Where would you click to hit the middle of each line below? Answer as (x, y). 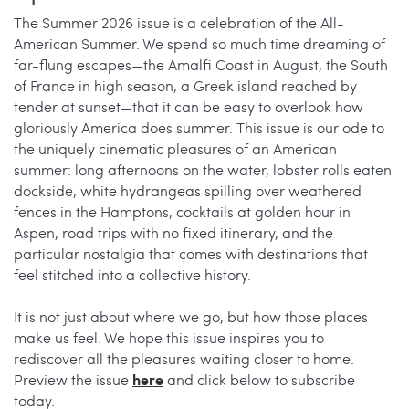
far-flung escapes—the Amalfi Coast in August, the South (201, 64)
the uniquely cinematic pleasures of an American (175, 148)
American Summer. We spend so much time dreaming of (199, 43)
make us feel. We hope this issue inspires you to (169, 337)
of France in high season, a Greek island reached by (185, 85)
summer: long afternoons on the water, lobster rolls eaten (203, 169)
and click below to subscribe (259, 379)
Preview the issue (73, 379)
